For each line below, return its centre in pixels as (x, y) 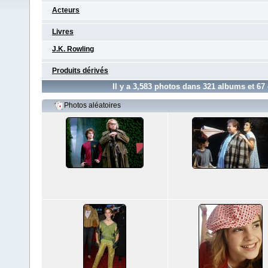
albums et (236, 86)
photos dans (177, 86)
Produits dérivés (80, 71)
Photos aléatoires (92, 106)
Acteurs (66, 10)
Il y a (123, 86)
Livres (63, 32)
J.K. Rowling (73, 49)
